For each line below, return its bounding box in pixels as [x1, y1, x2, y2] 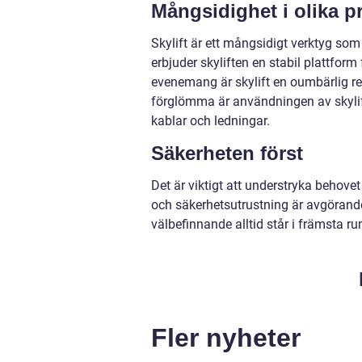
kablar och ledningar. [151, 113, 270, 129]
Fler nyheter [151, 323, 301, 353]
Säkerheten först [151, 142, 303, 165]
